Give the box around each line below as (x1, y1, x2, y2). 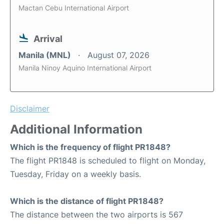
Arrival (33, 33, 62, 44)
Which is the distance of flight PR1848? (10, 196, 163, 206)
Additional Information (10, 122, 142, 137)
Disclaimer (10, 103, 49, 114)
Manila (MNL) (18, 50, 73, 60)
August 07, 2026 (87, 50, 149, 60)
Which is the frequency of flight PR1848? (10, 142, 170, 152)
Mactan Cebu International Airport (18, 3, 129, 12)
